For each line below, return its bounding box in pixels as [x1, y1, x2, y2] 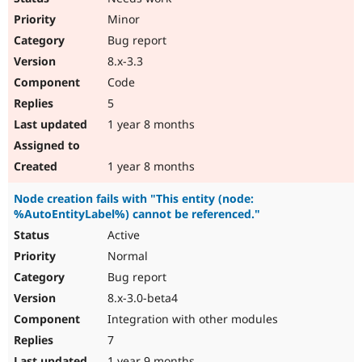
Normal [104, 248, 148, 264]
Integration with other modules [104, 311, 278, 327]
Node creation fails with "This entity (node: [14, 191, 254, 207]
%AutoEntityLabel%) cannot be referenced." [14, 206, 260, 222]
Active [104, 227, 140, 243]
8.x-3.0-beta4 [104, 290, 178, 306]
